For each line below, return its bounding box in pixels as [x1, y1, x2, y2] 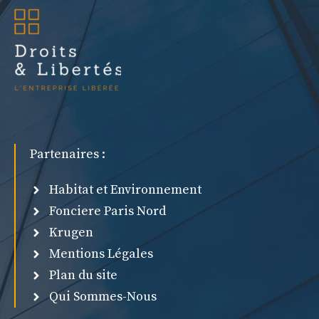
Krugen [49, 224, 93, 241]
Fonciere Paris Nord [49, 203, 166, 220]
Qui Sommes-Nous [49, 288, 157, 305]
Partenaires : [30, 146, 105, 163]
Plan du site [49, 267, 117, 284]
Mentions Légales [49, 246, 153, 263]
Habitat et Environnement [49, 182, 202, 199]
